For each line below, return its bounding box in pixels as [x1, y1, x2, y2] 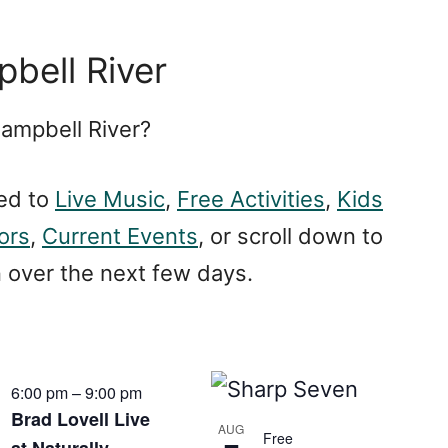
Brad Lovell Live [10, 406, 150, 432]
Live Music [55, 186, 165, 212]
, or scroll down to [198, 223, 383, 249]
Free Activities [177, 186, 325, 212]
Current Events [42, 223, 198, 249]
